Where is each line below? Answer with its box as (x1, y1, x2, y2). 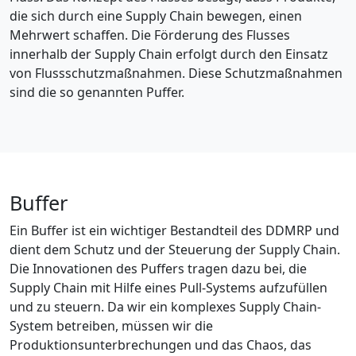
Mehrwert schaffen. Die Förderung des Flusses (10, 25, 290, 44)
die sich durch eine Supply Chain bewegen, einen (10, 6, 302, 25)
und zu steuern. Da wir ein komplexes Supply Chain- (10, 297, 321, 315)
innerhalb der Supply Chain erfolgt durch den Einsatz (10, 44, 328, 63)
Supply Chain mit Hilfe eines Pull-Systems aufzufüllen (10, 278, 327, 296)
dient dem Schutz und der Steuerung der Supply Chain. (10, 240, 340, 258)
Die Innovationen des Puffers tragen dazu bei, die (10, 259, 307, 277)
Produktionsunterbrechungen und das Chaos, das (10, 335, 311, 354)
